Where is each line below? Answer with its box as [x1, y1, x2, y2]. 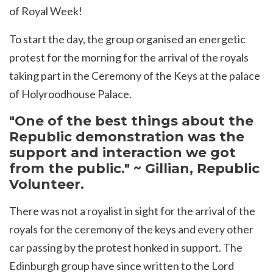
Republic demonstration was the [9, 129, 244, 145]
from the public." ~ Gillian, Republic [9, 160, 260, 177]
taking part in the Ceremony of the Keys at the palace [9, 69, 260, 83]
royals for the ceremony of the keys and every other [9, 222, 253, 236]
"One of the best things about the [9, 113, 253, 129]
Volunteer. [9, 176, 84, 193]
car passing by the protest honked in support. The [9, 241, 243, 255]
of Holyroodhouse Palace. [9, 87, 132, 101]
